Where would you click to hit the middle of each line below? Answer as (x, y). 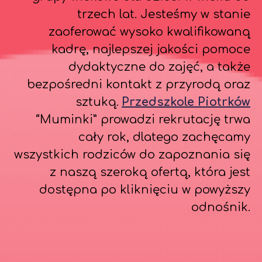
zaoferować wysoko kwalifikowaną (149, 32)
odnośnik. (221, 207)
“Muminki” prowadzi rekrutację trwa (143, 120)
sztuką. (97, 102)
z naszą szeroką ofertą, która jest (150, 172)
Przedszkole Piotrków (186, 102)
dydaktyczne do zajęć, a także (159, 67)
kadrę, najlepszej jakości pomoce (151, 49)
